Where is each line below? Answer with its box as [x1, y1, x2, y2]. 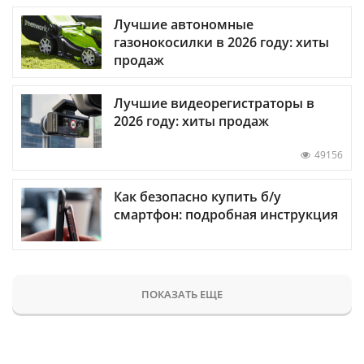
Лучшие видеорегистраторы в [114, 94, 314, 113]
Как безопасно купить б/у [114, 187, 281, 206]
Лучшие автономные [114, 15, 253, 34]
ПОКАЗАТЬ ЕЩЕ [141, 286, 223, 301]
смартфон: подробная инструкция [114, 205, 338, 223]
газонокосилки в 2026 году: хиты [114, 33, 329, 52]
